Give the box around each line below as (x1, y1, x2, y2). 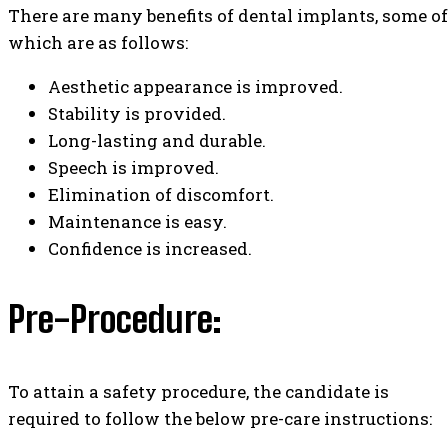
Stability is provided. (48, 101, 226, 125)
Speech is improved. (48, 155, 219, 179)
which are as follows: (8, 30, 188, 54)
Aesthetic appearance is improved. (48, 74, 343, 98)
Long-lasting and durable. (48, 128, 266, 152)
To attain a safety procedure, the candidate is (8, 380, 389, 404)
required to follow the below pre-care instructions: (8, 407, 432, 431)
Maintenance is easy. (48, 209, 227, 233)
